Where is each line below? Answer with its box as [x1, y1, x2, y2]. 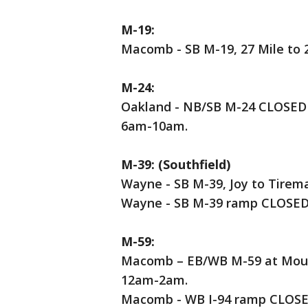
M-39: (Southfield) [121, 156, 230, 173]
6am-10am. [121, 118, 188, 134]
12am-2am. [121, 272, 188, 288]
